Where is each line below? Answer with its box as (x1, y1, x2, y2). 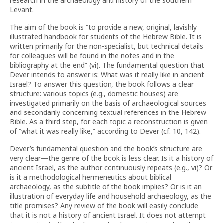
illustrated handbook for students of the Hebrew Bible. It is (10, 32, 202, 41)
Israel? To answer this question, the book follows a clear (10, 79, 194, 89)
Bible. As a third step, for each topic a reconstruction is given (10, 117, 208, 126)
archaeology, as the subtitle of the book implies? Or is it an (10, 182, 202, 191)
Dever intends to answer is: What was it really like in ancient (10, 70, 204, 79)
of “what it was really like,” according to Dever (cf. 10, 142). (10, 126, 201, 136)
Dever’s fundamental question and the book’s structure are (10, 144, 202, 153)
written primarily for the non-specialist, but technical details (10, 41, 203, 51)
